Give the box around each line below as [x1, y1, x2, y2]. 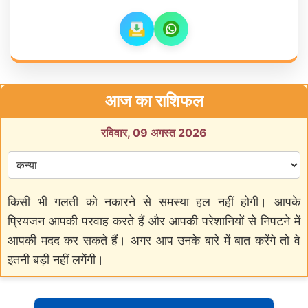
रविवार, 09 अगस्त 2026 [101, 125, 207, 140]
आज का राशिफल [104, 90, 203, 111]
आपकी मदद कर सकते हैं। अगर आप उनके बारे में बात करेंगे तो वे [8, 232, 300, 247]
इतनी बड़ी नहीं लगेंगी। [8, 252, 104, 267]
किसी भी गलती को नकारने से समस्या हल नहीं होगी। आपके [8, 194, 300, 209]
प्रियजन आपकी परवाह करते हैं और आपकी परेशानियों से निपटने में [8, 213, 300, 228]
